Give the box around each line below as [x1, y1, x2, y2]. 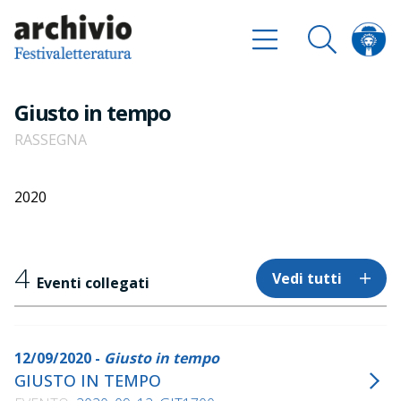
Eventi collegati [37, 273, 149, 293]
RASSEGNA [14, 130, 87, 149]
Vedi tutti [272, 268, 342, 288]
